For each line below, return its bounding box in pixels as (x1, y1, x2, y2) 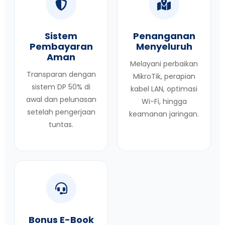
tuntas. (49, 120, 73, 130)
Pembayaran (29, 40, 93, 53)
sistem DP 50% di (32, 82, 90, 92)
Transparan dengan (26, 69, 96, 79)
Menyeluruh (136, 40, 192, 53)
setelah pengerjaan (27, 107, 95, 117)
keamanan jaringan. (129, 109, 199, 119)
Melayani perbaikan (130, 59, 198, 69)
